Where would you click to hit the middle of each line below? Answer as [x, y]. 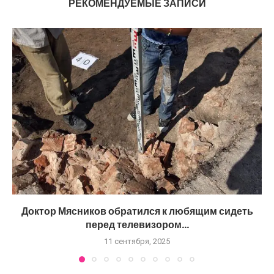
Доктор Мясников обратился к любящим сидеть [137, 211]
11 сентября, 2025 [137, 241]
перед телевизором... [137, 224]
